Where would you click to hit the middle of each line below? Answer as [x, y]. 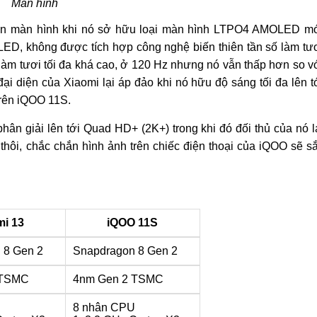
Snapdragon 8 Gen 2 [125, 251]
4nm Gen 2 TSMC [118, 279]
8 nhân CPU [104, 307]
